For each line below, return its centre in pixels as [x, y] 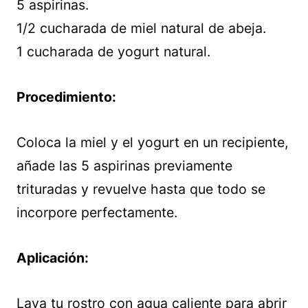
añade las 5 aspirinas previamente [124, 166]
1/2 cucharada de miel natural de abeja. [141, 29]
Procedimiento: [66, 97]
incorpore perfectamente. [97, 213]
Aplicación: [53, 258]
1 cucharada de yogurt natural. [113, 52]
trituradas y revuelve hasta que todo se [141, 189]
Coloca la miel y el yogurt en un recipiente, [152, 143]
